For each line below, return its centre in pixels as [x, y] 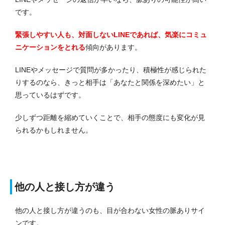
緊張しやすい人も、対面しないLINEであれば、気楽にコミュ [111, 34]
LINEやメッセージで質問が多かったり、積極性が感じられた [111, 70]
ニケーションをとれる [50, 47]
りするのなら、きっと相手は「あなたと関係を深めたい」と [110, 82]
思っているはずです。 [50, 95]
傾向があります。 [114, 47]
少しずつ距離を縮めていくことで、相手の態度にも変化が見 [110, 117]
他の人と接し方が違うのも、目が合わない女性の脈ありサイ [110, 210]
